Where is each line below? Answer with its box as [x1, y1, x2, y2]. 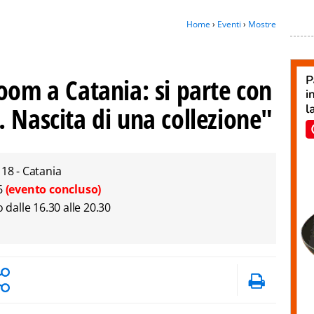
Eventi [217, 18, 241, 30]
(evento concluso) [5, 182, 102, 197]
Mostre [248, 18, 276, 30]
